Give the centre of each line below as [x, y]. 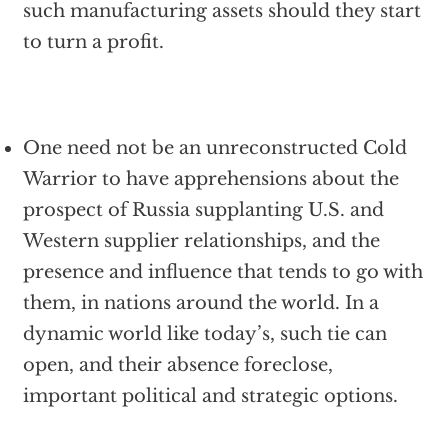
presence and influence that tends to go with [222, 272]
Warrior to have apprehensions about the [210, 179]
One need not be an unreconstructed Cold [214, 148]
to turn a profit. [93, 42]
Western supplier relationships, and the [201, 241]
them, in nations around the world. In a [200, 303]
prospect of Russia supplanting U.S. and [203, 210]
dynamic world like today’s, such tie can [204, 334]
